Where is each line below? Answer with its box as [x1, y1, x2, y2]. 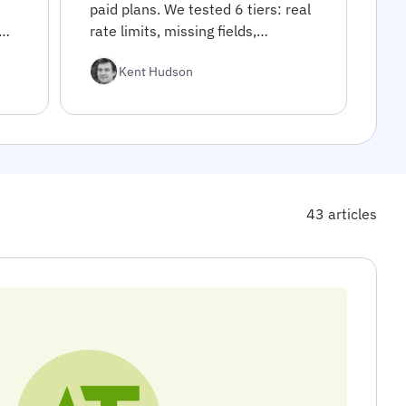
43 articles [306, 205, 377, 223]
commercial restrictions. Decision [89, 43, 309, 62]
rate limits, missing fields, [89, 22, 256, 40]
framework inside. [89, 65, 207, 83]
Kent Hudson [118, 62, 193, 80]
